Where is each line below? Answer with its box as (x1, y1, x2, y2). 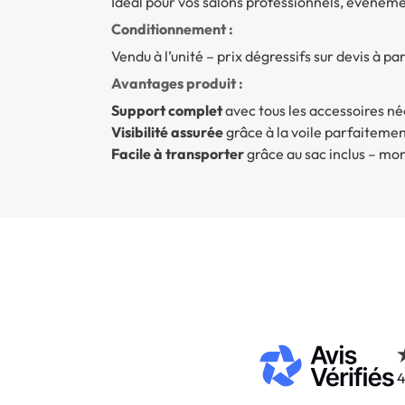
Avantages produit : (110, 73, 243, 92)
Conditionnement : (110, 19, 233, 38)
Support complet (110, 100, 222, 119)
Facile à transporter (110, 144, 244, 163)
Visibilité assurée (110, 122, 223, 141)
